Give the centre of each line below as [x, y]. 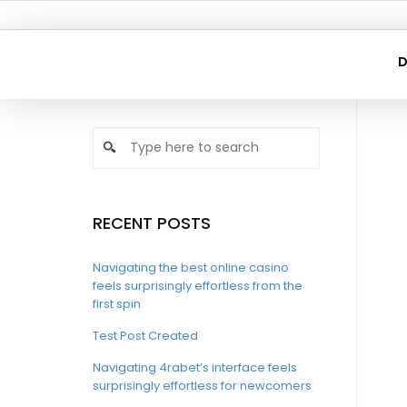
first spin [117, 304]
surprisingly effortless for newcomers [202, 386]
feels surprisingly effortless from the [198, 286]
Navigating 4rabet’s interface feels [195, 367]
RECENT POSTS [152, 223]
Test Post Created [145, 336]
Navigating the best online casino [191, 268]
